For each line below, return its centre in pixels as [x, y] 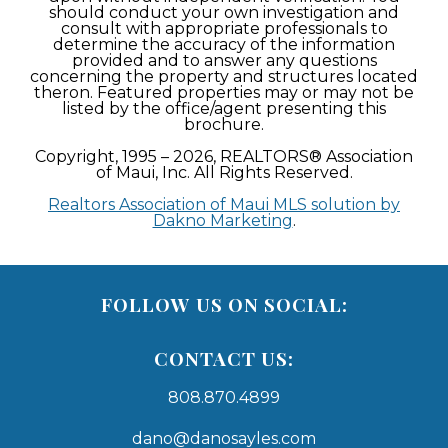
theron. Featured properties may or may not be [224, 92]
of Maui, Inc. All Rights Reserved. [224, 172]
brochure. [224, 124]
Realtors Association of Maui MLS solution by [224, 204]
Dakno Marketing [222, 220]
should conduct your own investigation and [224, 12]
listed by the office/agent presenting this [224, 108]
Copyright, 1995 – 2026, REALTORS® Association [224, 156]
